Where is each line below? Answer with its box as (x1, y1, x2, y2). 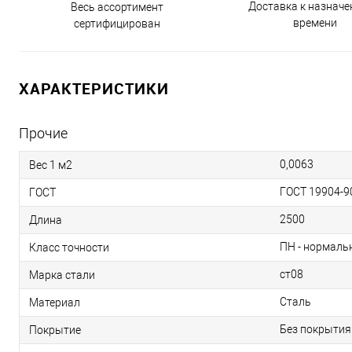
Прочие (19, 125, 68, 141)
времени (292, 16, 337, 29)
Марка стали (29, 268, 95, 281)
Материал (29, 295, 80, 309)
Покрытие (29, 323, 81, 336)
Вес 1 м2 (29, 158, 72, 171)
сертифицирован (73, 17, 160, 30)
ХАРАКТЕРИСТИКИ (19, 78, 169, 99)
